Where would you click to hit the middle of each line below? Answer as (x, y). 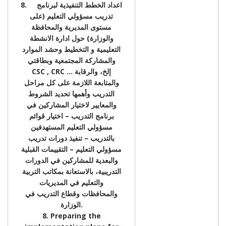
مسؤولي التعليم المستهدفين (71, 127)
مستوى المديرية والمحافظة (71, 27)
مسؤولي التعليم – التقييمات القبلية (71, 149)
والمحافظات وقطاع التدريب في (71, 193)
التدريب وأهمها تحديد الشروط (71, 93)
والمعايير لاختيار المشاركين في (71, 104)
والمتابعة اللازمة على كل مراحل (71, 82)
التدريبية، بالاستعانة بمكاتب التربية (71, 171)
